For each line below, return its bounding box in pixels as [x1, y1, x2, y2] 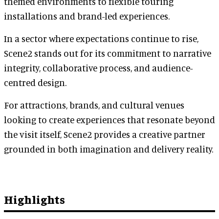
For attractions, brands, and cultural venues [4, 99, 184, 111]
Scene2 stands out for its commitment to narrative [4, 47, 211, 59]
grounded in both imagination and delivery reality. [4, 143, 213, 155]
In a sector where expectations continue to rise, [4, 33, 198, 44]
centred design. [4, 77, 66, 88]
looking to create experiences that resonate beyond [4, 114, 215, 126]
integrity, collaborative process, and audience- [4, 62, 193, 74]
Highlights [4, 192, 65, 207]
